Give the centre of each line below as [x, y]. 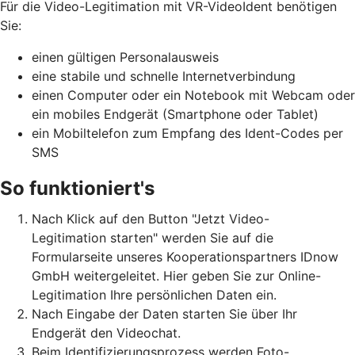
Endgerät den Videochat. [106, 333]
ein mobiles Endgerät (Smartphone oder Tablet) [175, 114]
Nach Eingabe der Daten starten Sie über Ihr [164, 314]
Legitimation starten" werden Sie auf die [153, 238]
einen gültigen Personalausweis [125, 57]
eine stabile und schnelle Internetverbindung [164, 76]
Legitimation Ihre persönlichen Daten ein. [154, 295]
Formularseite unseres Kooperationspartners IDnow [185, 257]
